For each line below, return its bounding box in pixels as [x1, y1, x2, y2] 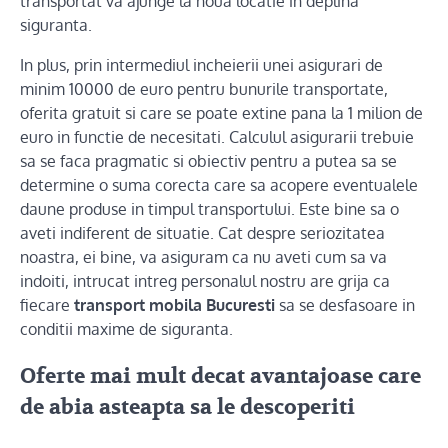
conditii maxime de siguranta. [20, 318, 233, 339]
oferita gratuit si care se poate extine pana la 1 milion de [20, 102, 423, 123]
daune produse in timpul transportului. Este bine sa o [20, 198, 399, 219]
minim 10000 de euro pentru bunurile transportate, [20, 78, 388, 99]
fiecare [20, 294, 74, 315]
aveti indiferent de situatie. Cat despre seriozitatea [20, 222, 385, 243]
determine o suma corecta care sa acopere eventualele [20, 174, 418, 195]
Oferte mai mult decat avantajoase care [20, 363, 421, 391]
